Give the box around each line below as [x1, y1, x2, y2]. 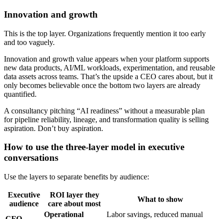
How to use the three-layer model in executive [4, 142, 184, 153]
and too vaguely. [4, 38, 55, 46]
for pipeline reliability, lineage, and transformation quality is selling [4, 115, 209, 124]
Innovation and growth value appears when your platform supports [4, 54, 209, 63]
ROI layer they [49, 191, 99, 199]
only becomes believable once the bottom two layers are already [4, 81, 200, 89]
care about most [48, 199, 101, 208]
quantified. [4, 89, 37, 98]
